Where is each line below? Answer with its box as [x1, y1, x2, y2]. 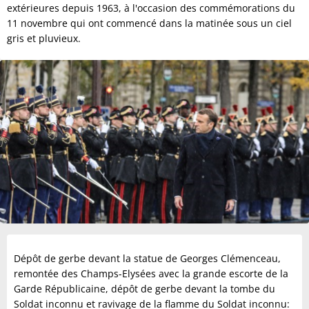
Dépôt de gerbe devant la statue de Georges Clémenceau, [14, 251, 281, 265]
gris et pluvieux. [7, 32, 81, 45]
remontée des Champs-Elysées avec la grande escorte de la [14, 266, 288, 280]
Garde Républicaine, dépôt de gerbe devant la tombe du [14, 281, 275, 295]
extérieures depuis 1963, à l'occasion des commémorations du [7, 1, 295, 14]
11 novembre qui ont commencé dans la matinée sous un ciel [7, 17, 292, 30]
